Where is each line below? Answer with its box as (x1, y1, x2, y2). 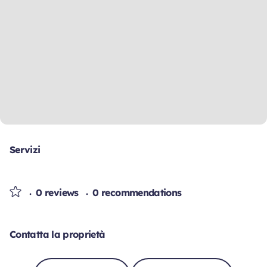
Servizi (10, 144, 41, 156)
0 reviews (36, 187, 81, 198)
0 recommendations (92, 187, 182, 198)
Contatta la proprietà (10, 228, 105, 240)
